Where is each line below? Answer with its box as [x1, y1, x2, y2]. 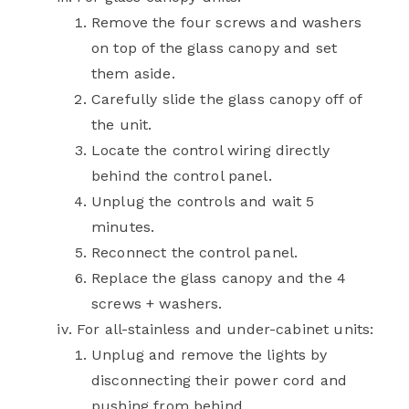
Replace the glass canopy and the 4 [91, 269, 347, 288]
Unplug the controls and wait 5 [91, 193, 315, 211]
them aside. [91, 65, 175, 83]
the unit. [91, 116, 152, 134]
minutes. [91, 218, 155, 236]
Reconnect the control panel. [91, 244, 299, 262]
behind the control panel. [91, 167, 272, 185]
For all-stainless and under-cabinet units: [77, 320, 374, 339]
